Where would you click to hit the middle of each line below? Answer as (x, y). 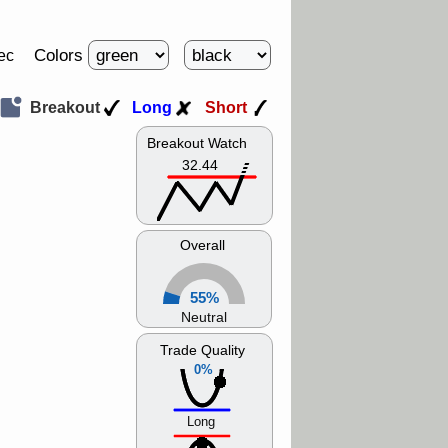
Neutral (204, 318)
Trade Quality (202, 351)
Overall (202, 246)
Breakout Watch (197, 144)
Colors (61, 55)
